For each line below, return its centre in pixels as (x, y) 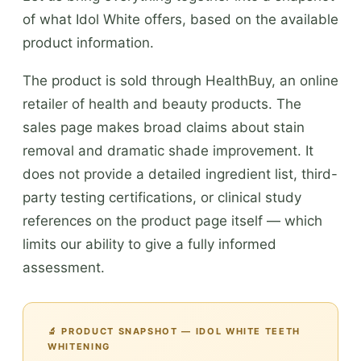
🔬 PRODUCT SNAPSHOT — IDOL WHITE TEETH (174, 331)
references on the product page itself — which (172, 220)
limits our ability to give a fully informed (149, 244)
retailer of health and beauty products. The (162, 104)
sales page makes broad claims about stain (164, 127)
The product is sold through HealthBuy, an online (180, 80)
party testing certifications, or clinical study (162, 197)
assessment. (64, 267)
